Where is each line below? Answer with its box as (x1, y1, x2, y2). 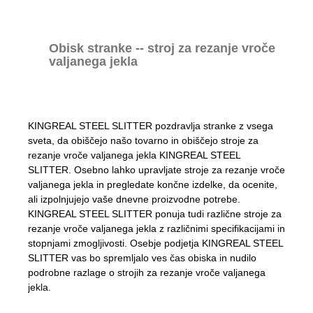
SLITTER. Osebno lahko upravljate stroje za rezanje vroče (28, 163, 285, 175)
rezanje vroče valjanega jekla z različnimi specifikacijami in (28, 222, 285, 234)
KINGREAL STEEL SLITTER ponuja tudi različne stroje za (28, 208, 282, 219)
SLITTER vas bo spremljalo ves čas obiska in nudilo (28, 252, 256, 263)
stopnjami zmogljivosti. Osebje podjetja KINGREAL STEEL (28, 237, 283, 249)
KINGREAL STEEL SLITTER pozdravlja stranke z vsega (28, 119, 273, 131)
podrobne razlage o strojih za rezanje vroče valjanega (28, 266, 265, 278)
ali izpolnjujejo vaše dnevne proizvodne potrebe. (28, 193, 240, 205)
